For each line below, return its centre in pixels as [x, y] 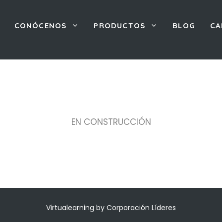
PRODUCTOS [120, 26]
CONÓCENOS [40, 26]
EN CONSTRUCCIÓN [111, 122]
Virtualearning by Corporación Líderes [111, 208]
